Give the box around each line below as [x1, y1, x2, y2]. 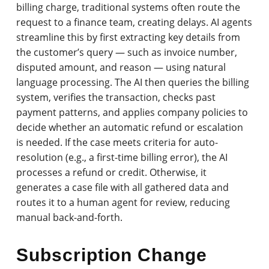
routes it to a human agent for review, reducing [16, 195, 231, 209]
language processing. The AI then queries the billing [16, 75, 250, 89]
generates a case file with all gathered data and [16, 180, 229, 194]
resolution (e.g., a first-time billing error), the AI [16, 150, 228, 164]
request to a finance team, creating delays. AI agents [16, 15, 253, 29]
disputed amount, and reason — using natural [16, 60, 226, 74]
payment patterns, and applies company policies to [16, 105, 249, 119]
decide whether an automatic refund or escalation [16, 120, 244, 134]
